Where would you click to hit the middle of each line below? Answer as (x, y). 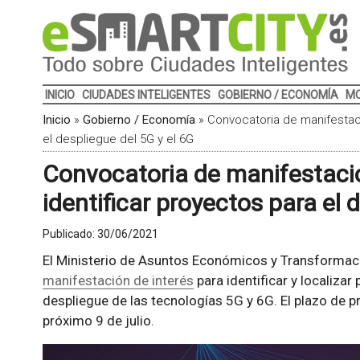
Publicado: (70, 234)
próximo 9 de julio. (98, 321)
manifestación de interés (118, 280)
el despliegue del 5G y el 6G (118, 139)
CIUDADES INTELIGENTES (146, 95)
